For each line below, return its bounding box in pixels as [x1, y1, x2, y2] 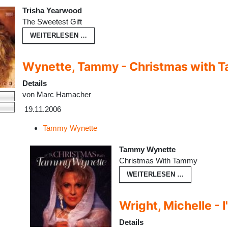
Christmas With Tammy [119, 156, 197, 165]
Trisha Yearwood [22, 6, 82, 15]
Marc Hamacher [37, 90, 91, 99]
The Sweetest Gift [22, 17, 82, 26]
